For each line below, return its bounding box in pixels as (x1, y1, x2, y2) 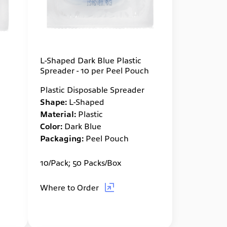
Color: (40, 120, 62, 131)
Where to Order (40, 181, 101, 192)
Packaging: (40, 132, 84, 143)
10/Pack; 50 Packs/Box (40, 157, 122, 167)
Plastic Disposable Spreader (40, 84, 144, 94)
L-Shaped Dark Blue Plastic (40, 54, 141, 65)
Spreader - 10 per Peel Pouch (40, 64, 149, 75)
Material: (40, 108, 76, 119)
